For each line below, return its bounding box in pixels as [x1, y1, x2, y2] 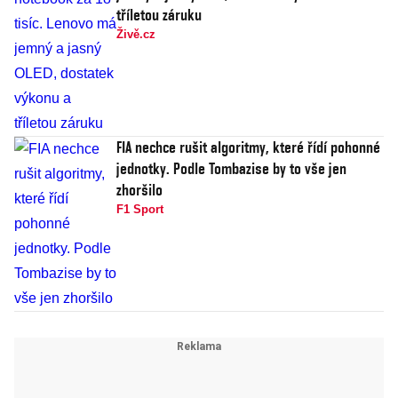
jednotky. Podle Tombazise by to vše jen [116, 159, 346, 179]
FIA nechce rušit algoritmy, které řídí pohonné [116, 138, 380, 157]
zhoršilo [116, 180, 163, 200]
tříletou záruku [116, 5, 202, 25]
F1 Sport [116, 203, 163, 217]
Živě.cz [116, 28, 155, 42]
